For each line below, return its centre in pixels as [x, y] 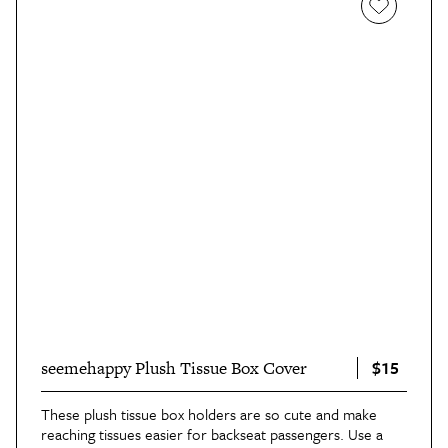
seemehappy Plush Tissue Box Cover [174, 368]
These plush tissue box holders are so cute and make [209, 414]
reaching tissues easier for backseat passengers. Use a [212, 434]
